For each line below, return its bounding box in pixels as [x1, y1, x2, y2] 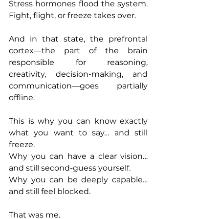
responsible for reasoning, [9, 58, 148, 67]
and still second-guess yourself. [9, 163, 131, 173]
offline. [9, 93, 35, 103]
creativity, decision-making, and [9, 69, 148, 79]
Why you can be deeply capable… [9, 175, 148, 185]
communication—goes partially [9, 81, 148, 91]
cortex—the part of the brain [9, 46, 148, 56]
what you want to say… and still [9, 128, 148, 138]
